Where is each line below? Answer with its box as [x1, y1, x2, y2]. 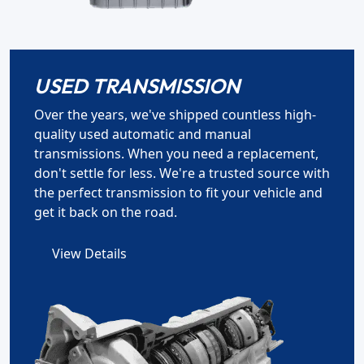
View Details [52, 245, 127, 263]
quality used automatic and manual [34, 125, 251, 144]
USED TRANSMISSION [34, 73, 240, 100]
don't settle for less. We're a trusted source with [34, 164, 330, 183]
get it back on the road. [34, 203, 177, 222]
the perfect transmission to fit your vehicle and [34, 184, 323, 202]
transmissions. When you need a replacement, [34, 145, 318, 163]
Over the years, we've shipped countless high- [34, 106, 316, 124]
